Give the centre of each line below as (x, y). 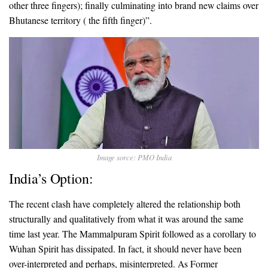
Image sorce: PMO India (134, 157)
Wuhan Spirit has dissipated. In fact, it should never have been (125, 248)
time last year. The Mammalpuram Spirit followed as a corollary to (133, 233)
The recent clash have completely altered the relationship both (125, 203)
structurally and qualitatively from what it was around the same (126, 218)
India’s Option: (51, 178)
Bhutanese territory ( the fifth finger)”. (80, 20)
